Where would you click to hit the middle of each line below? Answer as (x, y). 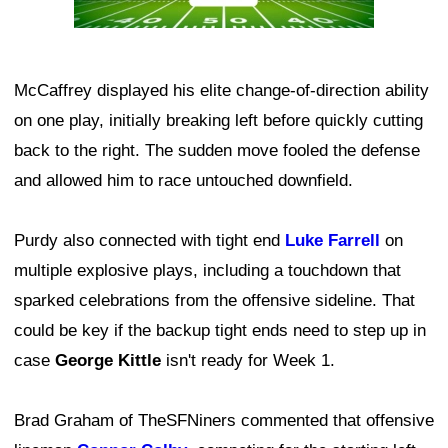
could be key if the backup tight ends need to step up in (220, 330)
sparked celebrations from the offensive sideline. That (214, 300)
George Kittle (108, 360)
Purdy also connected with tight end (149, 240)
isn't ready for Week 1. (248, 360)
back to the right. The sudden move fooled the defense (217, 150)
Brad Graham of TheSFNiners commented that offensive (224, 420)
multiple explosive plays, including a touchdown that (207, 270)
